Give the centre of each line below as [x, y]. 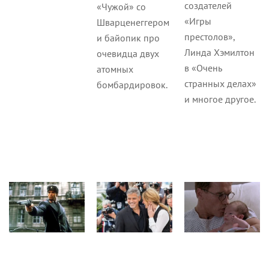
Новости [219, 153]
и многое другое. [220, 99]
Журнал [131, 153]
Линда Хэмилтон [219, 52]
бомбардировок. [132, 84]
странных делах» [220, 83]
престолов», [209, 36]
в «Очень [203, 68]
